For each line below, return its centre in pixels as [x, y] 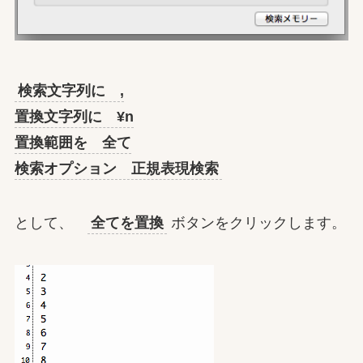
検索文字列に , [70, 90]
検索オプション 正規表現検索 [116, 168]
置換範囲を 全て [73, 142]
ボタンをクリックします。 [256, 223]
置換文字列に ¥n [74, 116]
